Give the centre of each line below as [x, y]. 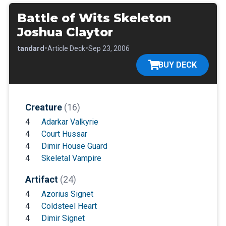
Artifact [42, 179]
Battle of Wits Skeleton [94, 18]
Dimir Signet [63, 218]
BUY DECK [178, 65]
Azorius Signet [67, 194]
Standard [29, 48]
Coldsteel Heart [69, 206]
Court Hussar [64, 134]
